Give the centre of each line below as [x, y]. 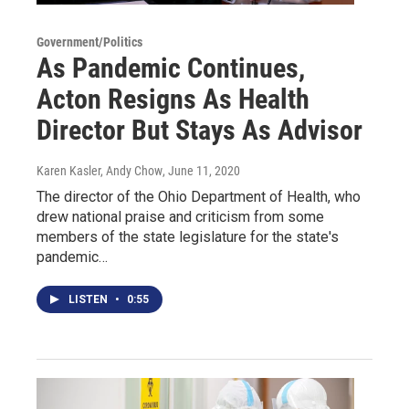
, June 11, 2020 [201, 170]
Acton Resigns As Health [173, 99]
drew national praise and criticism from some [180, 216]
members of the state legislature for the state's [188, 236]
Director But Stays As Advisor [199, 130]
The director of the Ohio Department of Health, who [199, 196]
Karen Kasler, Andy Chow [100, 170]
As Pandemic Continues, [171, 68]
